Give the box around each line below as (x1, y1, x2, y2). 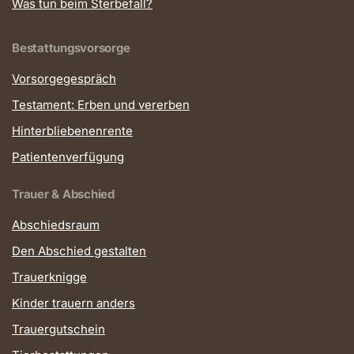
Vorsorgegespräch (12, 70, 116, 86)
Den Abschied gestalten (12, 243, 146, 258)
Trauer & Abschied (12, 186, 115, 201)
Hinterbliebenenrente (12, 122, 133, 138)
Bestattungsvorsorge (12, 40, 130, 55)
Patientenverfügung (12, 149, 124, 164)
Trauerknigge (12, 269, 87, 284)
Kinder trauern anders (12, 295, 135, 311)
